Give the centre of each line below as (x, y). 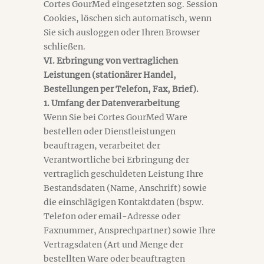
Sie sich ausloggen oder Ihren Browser (122, 32)
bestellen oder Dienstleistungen (110, 131)
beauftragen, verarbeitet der (102, 146)
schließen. (65, 47)
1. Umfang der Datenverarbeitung (112, 103)
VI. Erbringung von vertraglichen (111, 61)
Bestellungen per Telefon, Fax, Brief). (121, 89)
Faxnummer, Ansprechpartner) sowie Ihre (130, 230)
